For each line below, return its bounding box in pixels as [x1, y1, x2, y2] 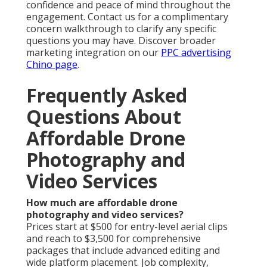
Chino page [26, 58, 77, 72]
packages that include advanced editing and [26, 244, 220, 257]
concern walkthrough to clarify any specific [26, 22, 216, 36]
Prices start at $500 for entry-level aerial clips [26, 220, 228, 234]
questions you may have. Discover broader [26, 34, 216, 48]
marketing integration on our [26, 46, 161, 60]
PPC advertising [161, 46, 231, 60]
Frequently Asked [26, 82, 187, 108]
